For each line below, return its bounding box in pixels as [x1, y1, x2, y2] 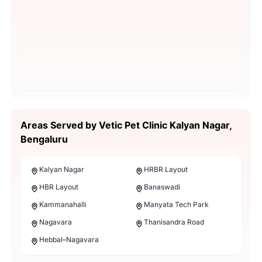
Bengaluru [20, 133, 68, 145]
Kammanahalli [39, 199, 87, 209]
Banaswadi [144, 182, 180, 191]
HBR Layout [39, 182, 78, 191]
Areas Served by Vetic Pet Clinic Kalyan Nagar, [20, 119, 232, 131]
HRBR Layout [144, 164, 188, 174]
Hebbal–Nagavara [39, 235, 99, 244]
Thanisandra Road [144, 217, 204, 226]
